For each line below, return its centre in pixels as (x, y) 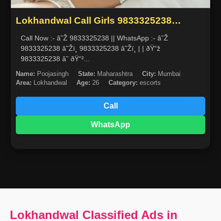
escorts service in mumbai (76, 31)
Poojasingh (52, 74)
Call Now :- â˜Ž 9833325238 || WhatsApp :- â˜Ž (66, 38)
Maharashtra (114, 74)
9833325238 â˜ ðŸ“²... (80, 59)
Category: (123, 83)
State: (87, 74)
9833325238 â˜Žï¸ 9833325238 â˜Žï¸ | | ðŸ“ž (42, 48)
